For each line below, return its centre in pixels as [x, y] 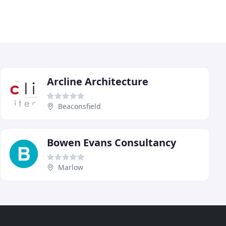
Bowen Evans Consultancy [111, 142]
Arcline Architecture [98, 81]
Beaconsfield [79, 106]
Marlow [71, 167]
